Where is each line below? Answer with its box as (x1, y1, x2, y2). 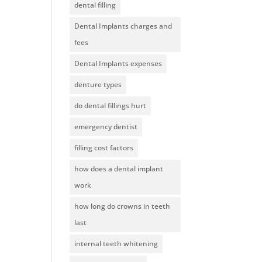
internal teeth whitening (74, 239, 158, 249)
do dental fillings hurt (74, 101, 147, 111)
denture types (74, 80, 122, 89)
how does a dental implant (74, 164, 164, 174)
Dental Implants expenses (74, 58, 163, 68)
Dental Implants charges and (74, 21, 173, 31)
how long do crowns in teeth (74, 201, 171, 211)
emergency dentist (74, 122, 138, 132)
